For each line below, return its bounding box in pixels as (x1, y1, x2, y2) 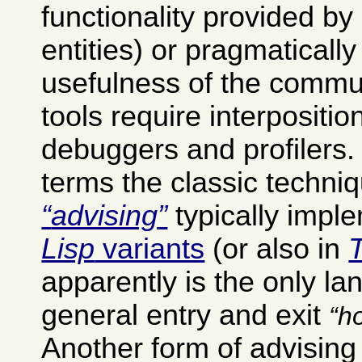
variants (95, 232, 205, 265)
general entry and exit (41, 298, 330, 331)
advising (51, 199, 158, 232)
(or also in (204, 232, 349, 265)
